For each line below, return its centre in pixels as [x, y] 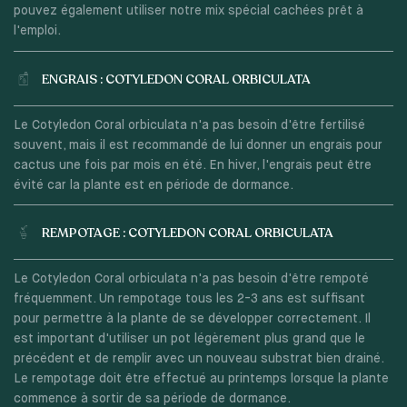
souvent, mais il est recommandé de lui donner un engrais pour [198, 145]
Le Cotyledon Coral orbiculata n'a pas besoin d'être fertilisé [189, 125]
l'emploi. [37, 31]
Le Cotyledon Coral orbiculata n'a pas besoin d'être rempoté [191, 279]
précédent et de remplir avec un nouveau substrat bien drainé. [198, 359]
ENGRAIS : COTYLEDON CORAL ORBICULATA [176, 79]
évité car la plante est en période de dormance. [153, 185]
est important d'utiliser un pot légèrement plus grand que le [189, 339]
